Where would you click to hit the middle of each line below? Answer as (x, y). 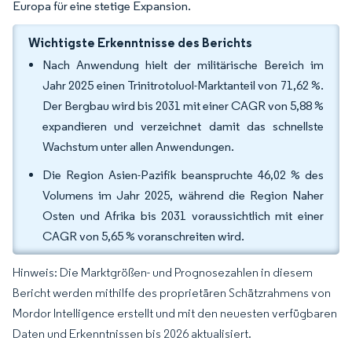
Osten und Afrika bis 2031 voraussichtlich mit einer (183, 216)
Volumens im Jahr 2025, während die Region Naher (183, 195)
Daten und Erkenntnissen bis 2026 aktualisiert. (132, 334)
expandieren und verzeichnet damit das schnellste (183, 126)
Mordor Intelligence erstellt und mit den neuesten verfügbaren (175, 313)
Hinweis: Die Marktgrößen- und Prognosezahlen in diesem (163, 272)
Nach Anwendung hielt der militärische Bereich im (183, 65)
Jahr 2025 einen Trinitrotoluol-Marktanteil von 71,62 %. (183, 85)
